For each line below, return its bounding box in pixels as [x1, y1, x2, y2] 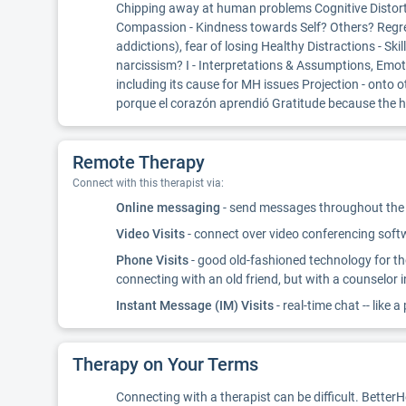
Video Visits [116, 227, 185, 241]
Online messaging [116, 200, 220, 215]
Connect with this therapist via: [72, 177, 224, 189]
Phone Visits [116, 253, 188, 267]
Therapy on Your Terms [72, 353, 258, 375]
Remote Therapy [72, 151, 205, 173]
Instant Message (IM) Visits [116, 298, 274, 313]
